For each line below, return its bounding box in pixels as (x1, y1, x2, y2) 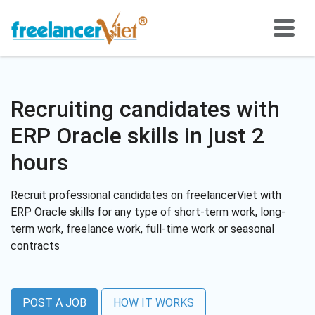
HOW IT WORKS (113, 296, 194, 309)
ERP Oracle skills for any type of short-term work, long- (11, 205, 285, 219)
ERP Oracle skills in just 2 (11, 122, 264, 149)
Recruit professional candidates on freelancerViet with (11, 188, 281, 202)
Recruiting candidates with (11, 96, 280, 122)
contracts (11, 239, 60, 252)
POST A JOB (22, 296, 86, 309)
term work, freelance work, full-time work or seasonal (11, 222, 274, 236)
